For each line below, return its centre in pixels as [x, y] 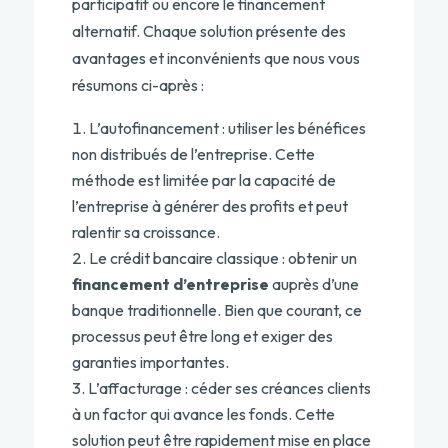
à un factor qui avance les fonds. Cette [203, 414]
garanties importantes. [150, 362]
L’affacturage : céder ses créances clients [229, 388]
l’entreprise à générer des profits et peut [209, 206]
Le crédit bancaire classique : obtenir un [222, 258]
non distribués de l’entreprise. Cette [193, 154]
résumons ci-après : [137, 85]
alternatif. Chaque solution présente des [208, 31]
